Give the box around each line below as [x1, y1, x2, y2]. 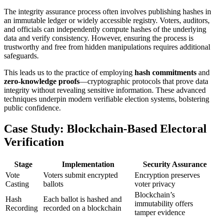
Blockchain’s [135, 190, 175, 199]
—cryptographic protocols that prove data [80, 77, 208, 85]
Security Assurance [142, 160, 207, 168]
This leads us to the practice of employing [4, 68, 135, 77]
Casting [5, 179, 29, 188]
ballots [43, 179, 63, 188]
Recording [5, 203, 38, 212]
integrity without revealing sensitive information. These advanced [4, 85, 206, 94]
